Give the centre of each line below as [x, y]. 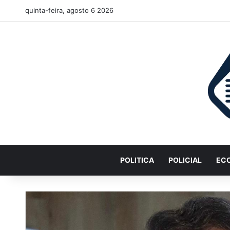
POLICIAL [185, 160]
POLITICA [137, 160]
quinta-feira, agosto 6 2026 [69, 10]
